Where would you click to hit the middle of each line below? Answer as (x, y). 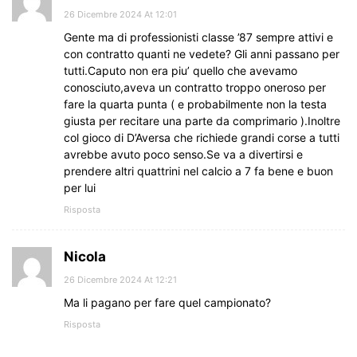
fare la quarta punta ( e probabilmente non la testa (195, 104)
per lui (80, 187)
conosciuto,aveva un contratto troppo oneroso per (195, 87)
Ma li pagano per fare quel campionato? (167, 302)
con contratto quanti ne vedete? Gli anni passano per (202, 53)
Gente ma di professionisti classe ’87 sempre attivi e (198, 37)
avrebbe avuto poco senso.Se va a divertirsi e (183, 154)
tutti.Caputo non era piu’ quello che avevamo (180, 70)
